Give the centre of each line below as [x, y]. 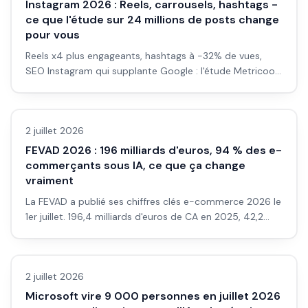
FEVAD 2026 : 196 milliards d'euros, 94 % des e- [154, 150]
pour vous [53, 35]
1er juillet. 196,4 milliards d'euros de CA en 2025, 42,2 [144, 217]
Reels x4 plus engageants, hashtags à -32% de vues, [144, 56]
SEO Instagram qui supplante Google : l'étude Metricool [151, 71]
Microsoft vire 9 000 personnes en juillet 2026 [153, 296]
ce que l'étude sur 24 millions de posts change [152, 20]
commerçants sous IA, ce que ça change [135, 165]
